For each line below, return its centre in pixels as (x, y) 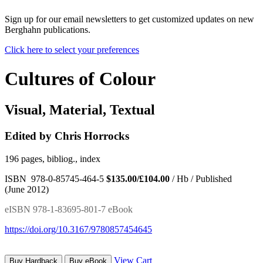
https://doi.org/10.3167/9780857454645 (78, 229)
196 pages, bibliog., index (53, 159)
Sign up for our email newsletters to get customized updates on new (129, 19)
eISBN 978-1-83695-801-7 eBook (69, 209)
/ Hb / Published (201, 178)
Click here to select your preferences (72, 50)
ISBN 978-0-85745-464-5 (55, 178)
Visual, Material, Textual (80, 110)
